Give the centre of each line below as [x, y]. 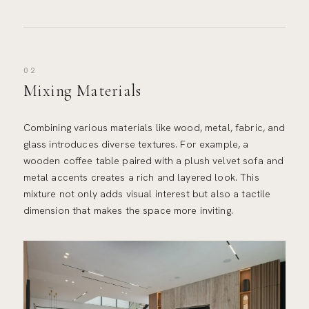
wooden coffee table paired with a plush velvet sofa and [153, 160]
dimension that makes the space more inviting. [128, 210]
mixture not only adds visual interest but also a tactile [147, 193]
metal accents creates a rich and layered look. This [141, 177]
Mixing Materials [82, 90]
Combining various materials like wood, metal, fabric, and [154, 127]
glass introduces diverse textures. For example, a [136, 144]
